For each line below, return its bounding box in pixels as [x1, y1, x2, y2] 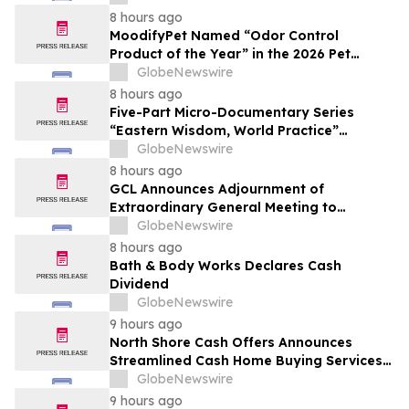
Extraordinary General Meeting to [110, 199, 337, 216]
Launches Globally [110, 141, 235, 158]
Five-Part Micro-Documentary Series [110, 104, 354, 121]
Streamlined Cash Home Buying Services [110, 352, 383, 370]
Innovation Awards [110, 64, 238, 81]
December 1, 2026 [110, 217, 229, 235]
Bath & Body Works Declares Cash [110, 257, 341, 275]
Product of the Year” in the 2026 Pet [110, 46, 351, 63]
